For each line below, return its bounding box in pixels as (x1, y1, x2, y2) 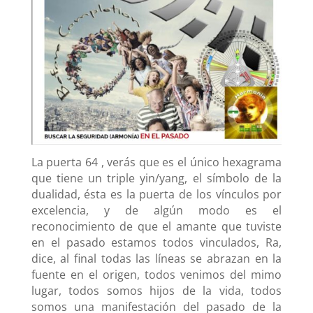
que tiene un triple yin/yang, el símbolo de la (31, 170, 282, 187)
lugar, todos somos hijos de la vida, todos (31, 283, 282, 299)
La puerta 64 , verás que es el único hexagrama (31, 154, 282, 170)
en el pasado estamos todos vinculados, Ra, (31, 235, 282, 251)
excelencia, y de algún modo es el (31, 203, 282, 219)
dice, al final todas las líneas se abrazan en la (31, 251, 282, 267)
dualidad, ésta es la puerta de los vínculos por (31, 187, 282, 203)
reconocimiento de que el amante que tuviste (31, 219, 282, 235)
